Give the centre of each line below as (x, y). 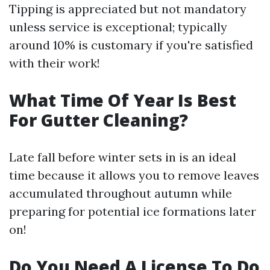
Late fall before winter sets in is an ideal (123, 157)
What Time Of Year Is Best (123, 100)
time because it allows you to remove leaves (134, 175)
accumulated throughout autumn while (121, 193)
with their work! (55, 63)
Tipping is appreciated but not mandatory (128, 9)
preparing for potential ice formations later (133, 211)
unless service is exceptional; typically (118, 27)
